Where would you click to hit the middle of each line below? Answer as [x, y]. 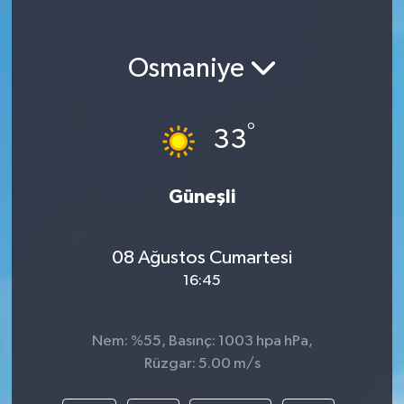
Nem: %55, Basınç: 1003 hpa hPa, [202, 342]
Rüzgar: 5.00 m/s [202, 364]
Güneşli [202, 197]
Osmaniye [188, 69]
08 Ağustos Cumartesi [202, 257]
